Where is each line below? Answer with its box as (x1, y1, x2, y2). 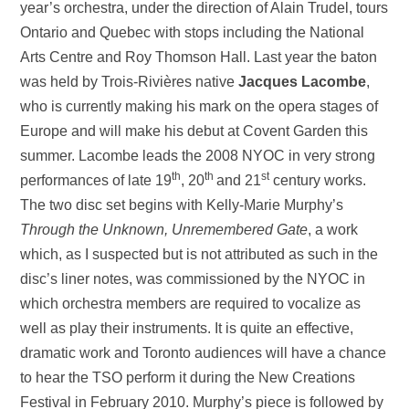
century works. (269, 172, 367, 188)
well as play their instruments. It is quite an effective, (20, 320, 354, 336)
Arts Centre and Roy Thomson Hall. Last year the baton (20, 48, 378, 65)
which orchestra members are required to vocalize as (20, 295, 362, 311)
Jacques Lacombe (238, 73, 367, 89)
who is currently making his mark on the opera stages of (20, 98, 379, 114)
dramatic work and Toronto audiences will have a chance (20, 344, 387, 361)
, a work (308, 221, 359, 237)
